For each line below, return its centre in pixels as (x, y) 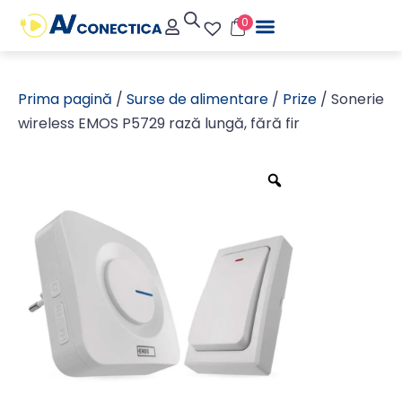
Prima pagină (65, 99)
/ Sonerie (350, 99)
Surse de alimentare (197, 99)
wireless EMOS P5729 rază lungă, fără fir (159, 123)
